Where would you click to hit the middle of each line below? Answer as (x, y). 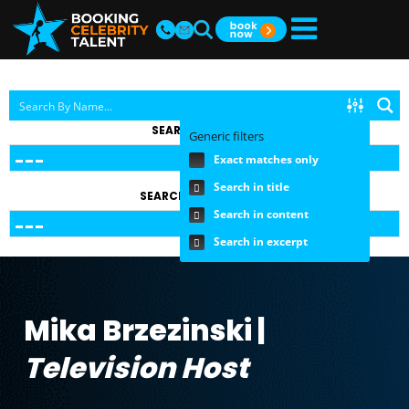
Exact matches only (266, 160)
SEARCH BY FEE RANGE (204, 196)
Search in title (252, 187)
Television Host (136, 368)
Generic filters (226, 136)
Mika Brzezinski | (144, 331)
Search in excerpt (261, 242)
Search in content (261, 215)
